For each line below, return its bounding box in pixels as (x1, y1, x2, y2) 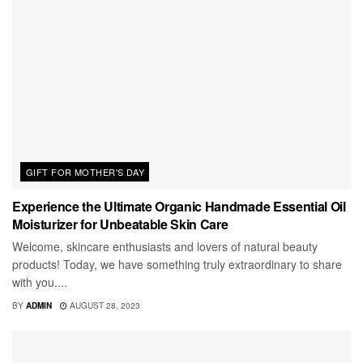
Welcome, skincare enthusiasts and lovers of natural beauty (12, 237, 318, 254)
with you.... (12, 273, 67, 290)
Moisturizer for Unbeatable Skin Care (12, 214, 228, 233)
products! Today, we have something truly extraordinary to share (12, 255, 342, 272)
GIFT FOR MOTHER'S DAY (26, 164, 145, 178)
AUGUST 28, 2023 (67, 299, 140, 311)
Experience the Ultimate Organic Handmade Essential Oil (12, 196, 346, 216)
